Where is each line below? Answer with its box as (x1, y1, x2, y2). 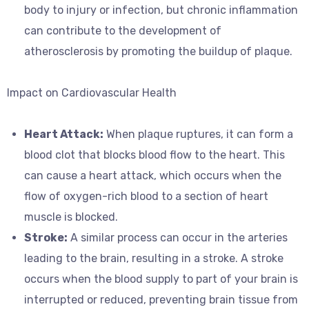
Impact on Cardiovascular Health (7, 86, 177, 99)
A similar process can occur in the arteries (68, 231, 288, 244)
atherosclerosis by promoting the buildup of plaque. (24, 45, 292, 58)
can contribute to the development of (24, 24, 221, 37)
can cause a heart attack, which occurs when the (24, 169, 281, 182)
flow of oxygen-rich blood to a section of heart (24, 190, 268, 203)
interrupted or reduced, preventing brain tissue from (24, 293, 298, 306)
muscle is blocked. (24, 210, 118, 223)
